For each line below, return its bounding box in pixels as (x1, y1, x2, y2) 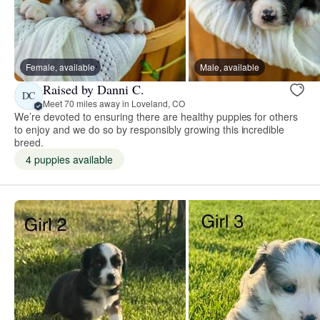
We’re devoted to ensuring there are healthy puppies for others (14, 109, 299, 124)
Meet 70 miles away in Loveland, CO (43, 97, 185, 110)
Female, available (26, 60, 95, 73)
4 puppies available (26, 151, 113, 166)
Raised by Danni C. (43, 81, 144, 99)
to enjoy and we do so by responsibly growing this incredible (14, 121, 285, 136)
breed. (14, 134, 44, 149)
